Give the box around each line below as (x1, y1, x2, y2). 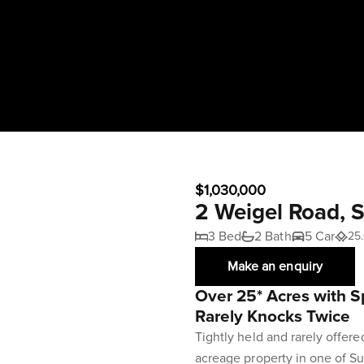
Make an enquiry (227, 258, 323, 275)
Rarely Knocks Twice (195, 306, 351, 327)
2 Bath (254, 228, 292, 245)
